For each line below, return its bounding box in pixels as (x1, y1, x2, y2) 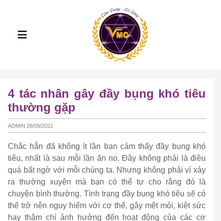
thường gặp (8, 101, 75, 114)
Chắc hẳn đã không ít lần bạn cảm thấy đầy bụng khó (8, 142, 206, 151)
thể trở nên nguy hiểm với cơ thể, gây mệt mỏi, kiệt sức (8, 201, 206, 210)
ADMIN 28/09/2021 (8, 122, 53, 129)
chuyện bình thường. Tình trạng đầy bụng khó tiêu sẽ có (8, 189, 206, 198)
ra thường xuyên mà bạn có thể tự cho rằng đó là (8, 178, 206, 186)
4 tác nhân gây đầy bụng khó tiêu (8, 87, 206, 100)
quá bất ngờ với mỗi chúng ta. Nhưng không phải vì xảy (8, 166, 206, 175)
